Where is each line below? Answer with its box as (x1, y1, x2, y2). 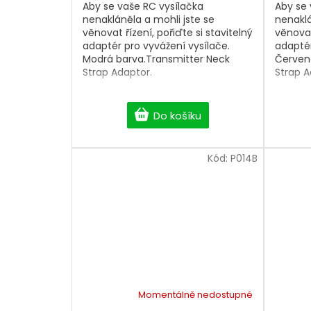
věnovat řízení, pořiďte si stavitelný (83, 26, 253, 40)
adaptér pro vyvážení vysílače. (83, 39, 230, 53)
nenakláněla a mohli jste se (83, 12, 215, 27)
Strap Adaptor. (83, 65, 152, 80)
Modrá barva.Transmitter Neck (83, 52, 230, 67)
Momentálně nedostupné (138, 288, 253, 302)
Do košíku (153, 108, 201, 124)
